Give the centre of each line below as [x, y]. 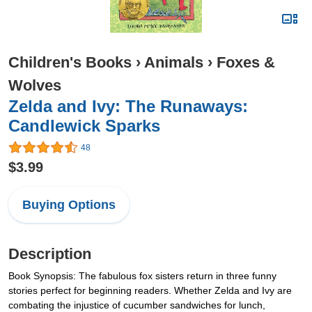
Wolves [35, 85]
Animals [174, 62]
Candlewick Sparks [84, 126]
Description [50, 254]
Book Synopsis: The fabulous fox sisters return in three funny [142, 276]
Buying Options [69, 205]
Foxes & [246, 62]
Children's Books [70, 62]
